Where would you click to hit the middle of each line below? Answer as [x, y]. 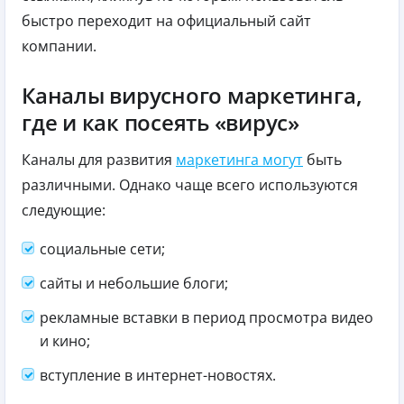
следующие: [64, 210]
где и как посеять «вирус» [161, 122]
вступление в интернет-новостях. [158, 375]
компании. [59, 46]
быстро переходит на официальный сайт [166, 20]
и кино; [65, 340]
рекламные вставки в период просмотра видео [207, 317]
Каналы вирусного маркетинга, [192, 95]
